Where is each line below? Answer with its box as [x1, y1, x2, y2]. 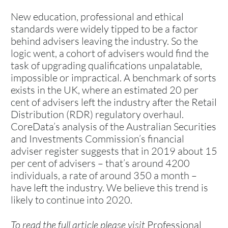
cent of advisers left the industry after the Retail [11, 95, 217, 108]
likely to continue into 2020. [11, 193, 132, 206]
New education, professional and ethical [11, 10, 184, 23]
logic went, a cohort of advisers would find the [11, 46, 209, 60]
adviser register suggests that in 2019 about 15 [11, 144, 217, 157]
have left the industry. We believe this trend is [11, 181, 208, 194]
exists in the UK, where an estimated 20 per [11, 83, 198, 96]
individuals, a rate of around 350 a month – [11, 168, 197, 182]
